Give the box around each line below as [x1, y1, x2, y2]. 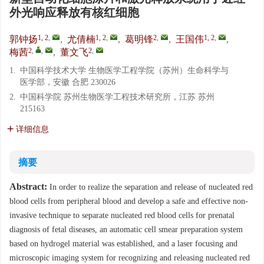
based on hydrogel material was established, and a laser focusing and [9, 239, 237, 248]
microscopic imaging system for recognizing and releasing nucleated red [9, 253, 250, 262]
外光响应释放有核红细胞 [9, 6, 139, 19]
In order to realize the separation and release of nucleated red [47, 183, 253, 192]
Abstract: [9, 181, 47, 192]
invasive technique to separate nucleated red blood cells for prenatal [9, 211, 235, 220]
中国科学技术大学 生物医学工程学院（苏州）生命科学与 [20, 66, 229, 75]
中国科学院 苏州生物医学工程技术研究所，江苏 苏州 [20, 93, 214, 101]
